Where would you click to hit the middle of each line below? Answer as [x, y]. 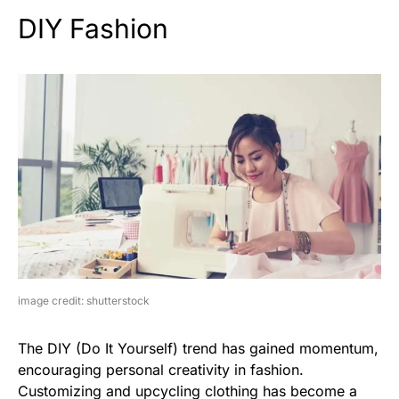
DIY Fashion [93, 29]
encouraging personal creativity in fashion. [161, 369]
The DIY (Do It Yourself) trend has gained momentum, [198, 348]
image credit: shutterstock [84, 300]
